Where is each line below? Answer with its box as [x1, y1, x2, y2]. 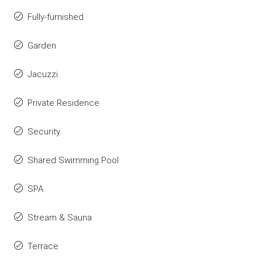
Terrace [27, 241, 58, 251]
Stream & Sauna [27, 212, 92, 223]
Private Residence [27, 98, 99, 108]
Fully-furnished [27, 12, 84, 22]
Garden [27, 40, 56, 51]
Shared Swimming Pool [27, 155, 119, 166]
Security [27, 126, 60, 137]
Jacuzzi [27, 69, 58, 80]
